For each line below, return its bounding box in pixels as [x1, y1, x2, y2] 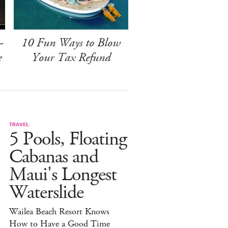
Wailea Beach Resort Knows [9, 205, 109, 218]
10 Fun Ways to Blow [21, 34, 121, 51]
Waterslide [9, 180, 83, 205]
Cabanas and [9, 144, 98, 169]
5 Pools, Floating [9, 126, 127, 152]
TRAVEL [9, 120, 29, 127]
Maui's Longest [9, 162, 117, 187]
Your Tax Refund [31, 49, 110, 66]
